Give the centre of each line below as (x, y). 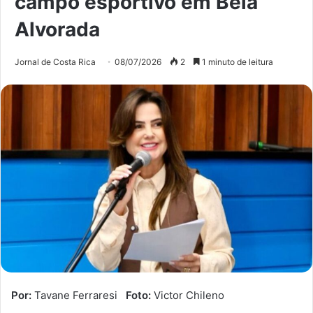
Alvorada (57, 30)
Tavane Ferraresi (79, 295)
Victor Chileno (188, 295)
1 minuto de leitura (236, 62)
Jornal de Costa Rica (55, 62)
